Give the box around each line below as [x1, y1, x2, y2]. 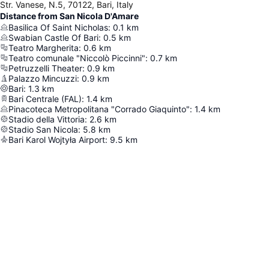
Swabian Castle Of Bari [8, 32, 98, 43]
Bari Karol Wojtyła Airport [8, 134, 105, 145]
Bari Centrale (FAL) [8, 93, 82, 104]
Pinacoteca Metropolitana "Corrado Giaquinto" [8, 103, 190, 114]
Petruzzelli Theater [8, 62, 82, 73]
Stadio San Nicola [8, 124, 78, 134]
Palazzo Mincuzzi [8, 73, 77, 83]
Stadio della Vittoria [8, 113, 85, 124]
